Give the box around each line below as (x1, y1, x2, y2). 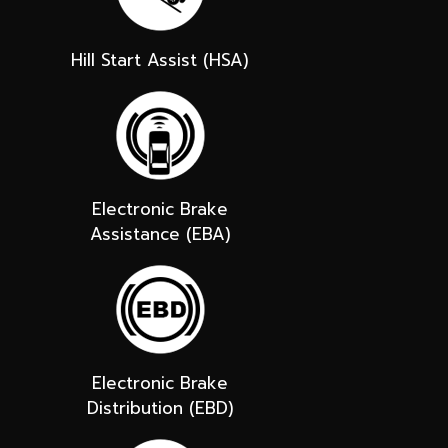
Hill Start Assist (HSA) (71, 46, 249, 73)
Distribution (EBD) (86, 394, 234, 421)
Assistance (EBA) (89, 220, 231, 247)
